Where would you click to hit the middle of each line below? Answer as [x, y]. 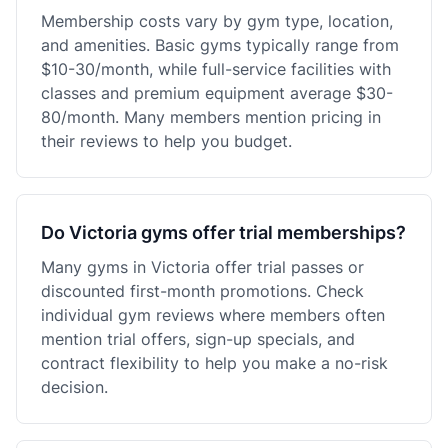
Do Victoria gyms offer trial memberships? [223, 232]
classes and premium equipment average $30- [217, 93]
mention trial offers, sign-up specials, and [198, 339]
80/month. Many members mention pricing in [211, 117]
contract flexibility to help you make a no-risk [214, 363]
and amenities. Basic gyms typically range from [220, 45]
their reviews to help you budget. [166, 141]
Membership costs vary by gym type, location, [217, 21]
